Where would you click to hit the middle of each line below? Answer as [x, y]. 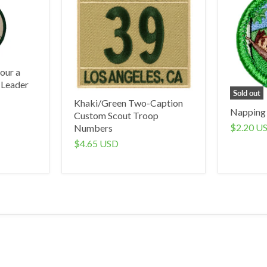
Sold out [247, 93]
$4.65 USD [96, 143]
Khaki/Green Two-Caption [128, 103]
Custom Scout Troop [116, 115]
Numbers [93, 128]
